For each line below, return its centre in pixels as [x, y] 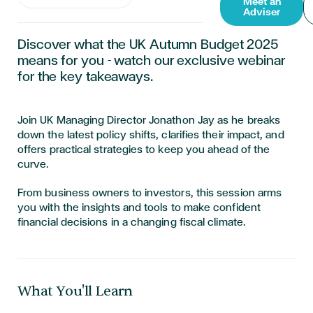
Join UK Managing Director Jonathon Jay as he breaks [149, 120]
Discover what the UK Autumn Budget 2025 [148, 45]
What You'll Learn [75, 291]
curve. [36, 164]
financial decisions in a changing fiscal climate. [135, 222]
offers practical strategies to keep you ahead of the [144, 150]
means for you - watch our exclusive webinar [151, 61]
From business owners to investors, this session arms [150, 193]
